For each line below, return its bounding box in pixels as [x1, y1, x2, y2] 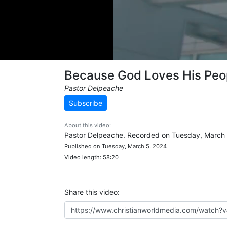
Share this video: [64, 187, 120, 196]
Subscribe [69, 99, 102, 107]
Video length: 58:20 [64, 154, 119, 161]
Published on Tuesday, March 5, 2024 [64, 143, 167, 150]
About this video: [64, 122, 111, 129]
